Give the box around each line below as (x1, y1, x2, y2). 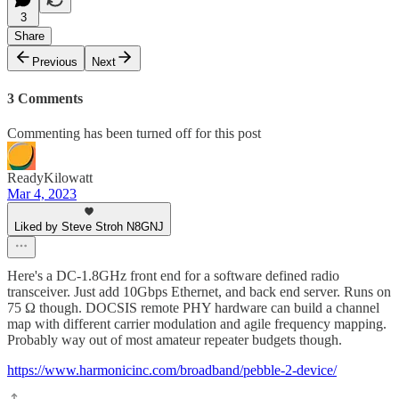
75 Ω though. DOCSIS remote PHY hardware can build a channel (7, 299, 379, 315)
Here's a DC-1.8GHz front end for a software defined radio (7, 267, 339, 283)
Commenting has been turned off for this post (7, 125, 261, 141)
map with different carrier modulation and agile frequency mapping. (7, 315, 387, 331)
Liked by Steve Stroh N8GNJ (14, 219, 164, 233)
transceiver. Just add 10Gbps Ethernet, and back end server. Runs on (7, 283, 391, 299)
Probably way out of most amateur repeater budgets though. (7, 331, 342, 347)
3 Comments (7, 90, 83, 106)
